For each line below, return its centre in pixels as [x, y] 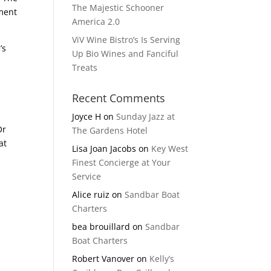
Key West [170, 149]
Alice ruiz [91, 194]
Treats [85, 67]
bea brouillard [101, 227]
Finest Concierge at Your [122, 162]
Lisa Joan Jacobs [104, 149]
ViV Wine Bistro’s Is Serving [126, 40]
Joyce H [87, 116]
